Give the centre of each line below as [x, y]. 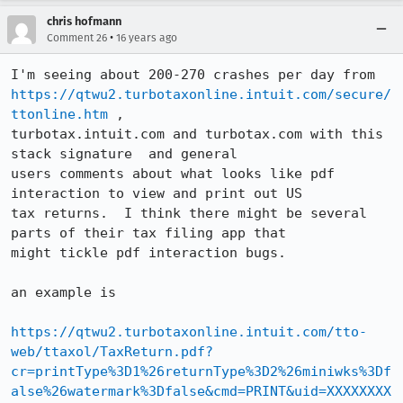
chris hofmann [84, 21]
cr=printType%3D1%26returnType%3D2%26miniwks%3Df [201, 372]
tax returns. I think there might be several [189, 213]
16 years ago [147, 38]
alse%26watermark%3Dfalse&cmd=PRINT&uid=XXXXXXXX [201, 391]
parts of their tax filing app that [148, 233]
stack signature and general [124, 154]
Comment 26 [77, 38]
